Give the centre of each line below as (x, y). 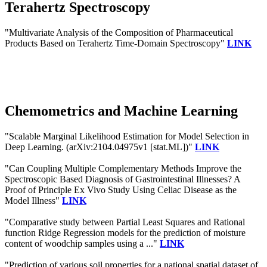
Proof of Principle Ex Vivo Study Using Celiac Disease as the (121, 190)
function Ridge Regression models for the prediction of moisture (125, 233)
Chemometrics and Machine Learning (121, 111)
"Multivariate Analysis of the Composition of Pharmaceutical (119, 32)
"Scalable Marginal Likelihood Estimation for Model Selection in (127, 136)
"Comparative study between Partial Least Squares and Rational (125, 222)
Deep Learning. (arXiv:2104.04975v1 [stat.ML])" (100, 147)
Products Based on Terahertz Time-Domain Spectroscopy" (116, 43)
